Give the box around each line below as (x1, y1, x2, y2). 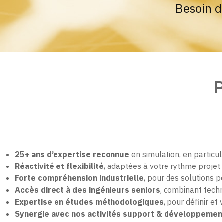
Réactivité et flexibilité (15, 161, 104, 171)
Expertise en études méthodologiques (15, 197, 164, 207)
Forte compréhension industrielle (15, 173, 144, 183)
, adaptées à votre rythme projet (104, 161, 220, 171)
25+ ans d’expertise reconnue (15, 149, 129, 160)
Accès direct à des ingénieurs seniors (15, 185, 160, 195)
